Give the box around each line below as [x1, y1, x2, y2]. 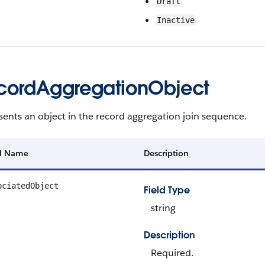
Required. [151, 247, 193, 259]
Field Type [144, 184, 190, 196]
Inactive [157, 15, 195, 25]
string [151, 202, 176, 214]
